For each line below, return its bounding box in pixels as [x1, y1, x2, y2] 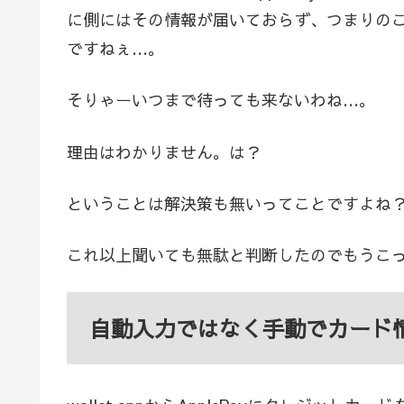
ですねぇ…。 [67, 37, 164, 60]
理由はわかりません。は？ [67, 140, 262, 163]
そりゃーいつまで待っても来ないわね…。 [67, 88, 375, 112]
